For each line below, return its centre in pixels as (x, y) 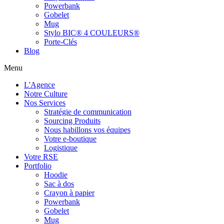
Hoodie (56, 175)
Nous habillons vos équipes (87, 130)
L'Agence (39, 85)
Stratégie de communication (88, 112)
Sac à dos (59, 184)
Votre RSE (41, 157)
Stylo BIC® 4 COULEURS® (92, 33)
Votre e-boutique (70, 139)
